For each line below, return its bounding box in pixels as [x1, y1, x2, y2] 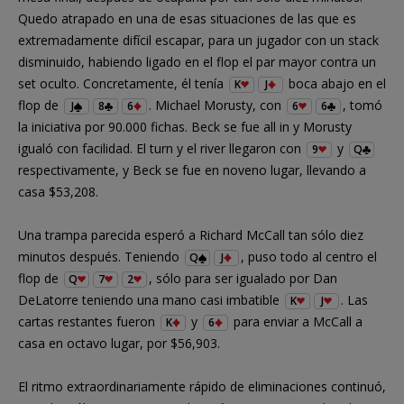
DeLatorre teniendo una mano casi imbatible [18, 290, 283, 308]
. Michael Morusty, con [149, 96, 285, 114]
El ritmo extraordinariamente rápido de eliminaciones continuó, [18, 377, 386, 395]
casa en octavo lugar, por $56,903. [18, 334, 220, 352]
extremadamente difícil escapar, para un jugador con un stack [18, 31, 379, 49]
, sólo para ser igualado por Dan [149, 269, 337, 287]
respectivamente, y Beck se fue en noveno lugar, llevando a [18, 161, 366, 179]
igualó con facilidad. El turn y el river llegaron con [18, 139, 305, 157]
